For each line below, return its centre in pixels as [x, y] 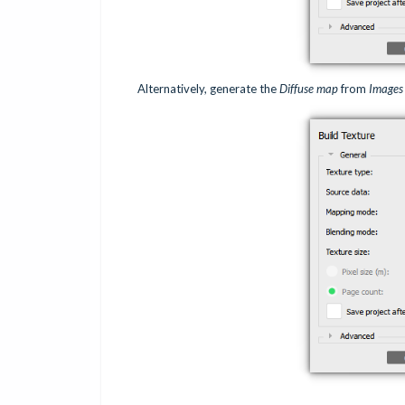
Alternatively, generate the [208, 89]
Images [385, 89]
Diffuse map [309, 89]
